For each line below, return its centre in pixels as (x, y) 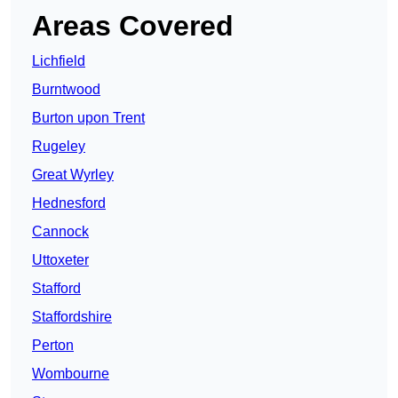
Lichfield (59, 61)
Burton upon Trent (88, 118)
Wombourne (71, 374)
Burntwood (66, 90)
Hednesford (69, 203)
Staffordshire (72, 317)
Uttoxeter (60, 260)
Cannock (60, 232)
